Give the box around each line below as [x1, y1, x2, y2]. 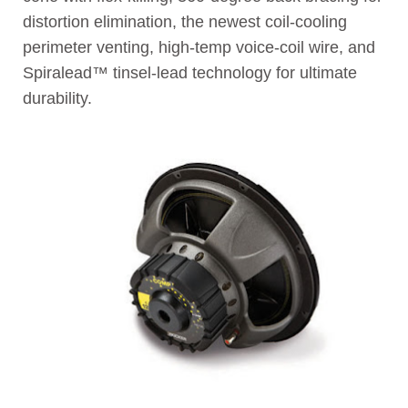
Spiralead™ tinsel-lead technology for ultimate [23, 64, 357, 83]
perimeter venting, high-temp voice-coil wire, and [23, 38, 375, 57]
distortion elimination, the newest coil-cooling [23, 13, 347, 32]
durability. [23, 89, 92, 108]
